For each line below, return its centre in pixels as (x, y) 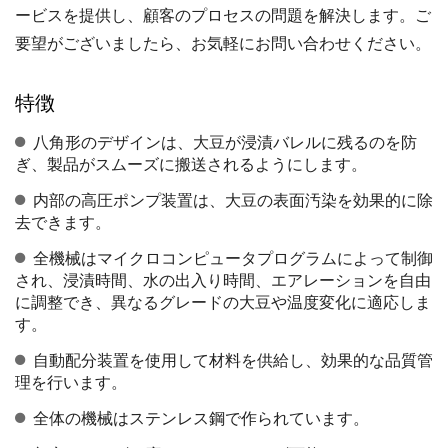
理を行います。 (71, 382)
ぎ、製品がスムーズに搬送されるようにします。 (191, 164)
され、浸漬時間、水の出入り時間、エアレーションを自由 (223, 280)
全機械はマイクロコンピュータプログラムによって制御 (233, 258)
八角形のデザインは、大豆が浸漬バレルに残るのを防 (225, 142)
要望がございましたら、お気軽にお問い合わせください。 (223, 43)
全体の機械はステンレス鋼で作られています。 (201, 418)
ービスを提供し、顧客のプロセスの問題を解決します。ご (223, 15)
